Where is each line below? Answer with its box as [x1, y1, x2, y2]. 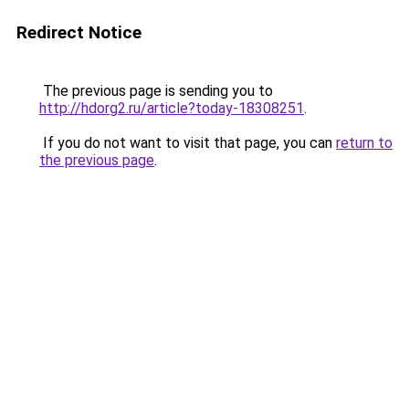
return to [336, 134, 393, 152]
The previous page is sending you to [39, 82, 273, 100]
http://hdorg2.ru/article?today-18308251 [39, 100, 304, 117]
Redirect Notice [16, 22, 142, 43]
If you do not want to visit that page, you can [39, 134, 336, 152]
